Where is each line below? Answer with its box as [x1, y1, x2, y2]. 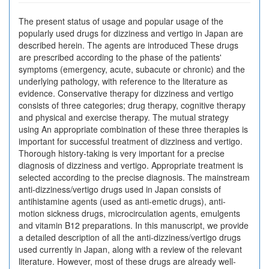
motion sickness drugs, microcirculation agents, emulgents [19, 207, 240, 219]
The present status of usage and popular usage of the [19, 15, 223, 27]
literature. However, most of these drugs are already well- [19, 255, 236, 267]
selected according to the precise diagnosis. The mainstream [19, 171, 250, 183]
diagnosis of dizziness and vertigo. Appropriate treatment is [19, 159, 243, 171]
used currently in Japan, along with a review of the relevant [19, 243, 242, 255]
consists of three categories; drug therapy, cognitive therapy [19, 99, 246, 111]
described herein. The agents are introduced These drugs [19, 39, 238, 51]
